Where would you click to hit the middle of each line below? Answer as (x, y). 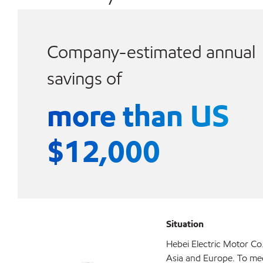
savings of (84, 78)
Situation (185, 224)
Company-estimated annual (151, 52)
